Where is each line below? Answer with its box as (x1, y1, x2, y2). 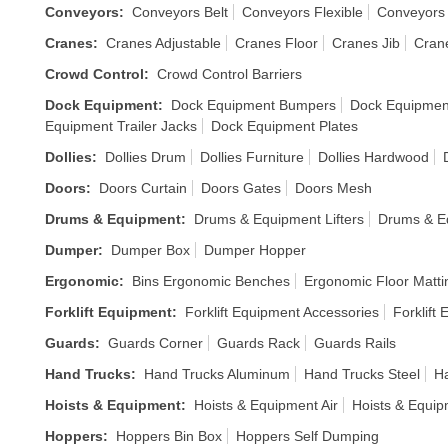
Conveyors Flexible (242, 4, 363, 20)
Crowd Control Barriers (157, 66, 302, 82)
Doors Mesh (295, 180, 372, 196)
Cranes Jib (332, 35, 400, 51)
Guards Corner (108, 335, 203, 351)
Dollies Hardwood (318, 149, 429, 165)
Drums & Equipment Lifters (194, 211, 364, 227)
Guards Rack (217, 335, 300, 351)
